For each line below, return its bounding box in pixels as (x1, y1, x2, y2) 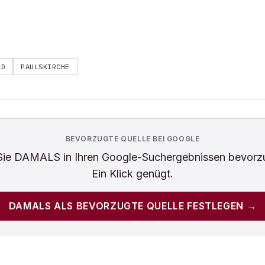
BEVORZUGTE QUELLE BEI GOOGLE (65, 134, 200, 143)
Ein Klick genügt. (92, 167, 173, 180)
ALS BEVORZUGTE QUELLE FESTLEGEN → (51, 200, 257, 212)
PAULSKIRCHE (21, 62, 70, 71)
